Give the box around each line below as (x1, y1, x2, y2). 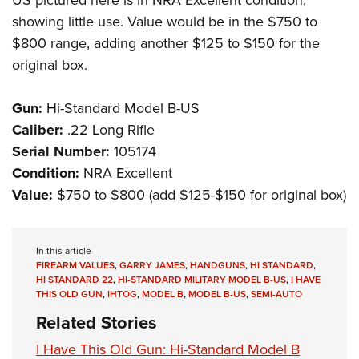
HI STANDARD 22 (36, 272, 113, 288)
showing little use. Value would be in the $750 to (12, 11, 317, 33)
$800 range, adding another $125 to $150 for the (12, 33, 320, 54)
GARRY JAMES (119, 258, 185, 273)
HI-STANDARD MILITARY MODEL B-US (118, 272, 286, 288)
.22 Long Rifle (63, 119, 155, 141)
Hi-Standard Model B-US (42, 98, 200, 119)
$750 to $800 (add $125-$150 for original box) (53, 184, 346, 206)
